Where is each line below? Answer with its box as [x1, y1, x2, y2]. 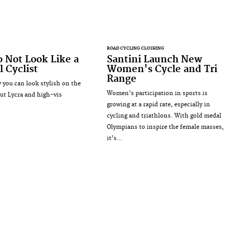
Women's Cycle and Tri [106, 63, 217, 75]
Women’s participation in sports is [106, 89, 208, 97]
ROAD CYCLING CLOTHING [106, 45, 164, 51]
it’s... [106, 134, 123, 142]
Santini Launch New [106, 53, 202, 65]
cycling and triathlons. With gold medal [106, 111, 221, 120]
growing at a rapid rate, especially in [106, 100, 210, 108]
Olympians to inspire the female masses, [106, 123, 224, 131]
